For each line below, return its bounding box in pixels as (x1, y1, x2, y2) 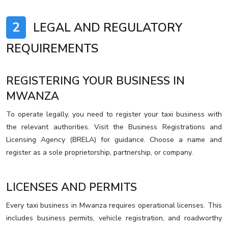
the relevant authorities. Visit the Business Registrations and (6, 122, 222, 132)
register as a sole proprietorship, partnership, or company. (6, 148, 193, 158)
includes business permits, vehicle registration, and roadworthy (6, 213, 222, 223)
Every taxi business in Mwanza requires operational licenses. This (6, 201, 222, 211)
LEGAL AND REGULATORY (30, 19, 182, 36)
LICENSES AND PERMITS (6, 180, 137, 195)
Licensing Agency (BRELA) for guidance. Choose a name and (6, 135, 222, 145)
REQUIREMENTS (6, 40, 98, 57)
